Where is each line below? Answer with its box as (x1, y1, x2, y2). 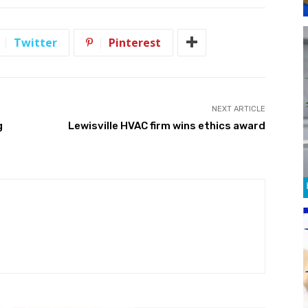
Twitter (14, 34, 57, 50)
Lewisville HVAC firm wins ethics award (67, 119, 265, 132)
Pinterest (109, 34, 161, 50)
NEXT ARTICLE (211, 104, 265, 113)
